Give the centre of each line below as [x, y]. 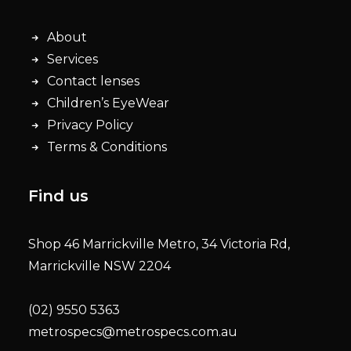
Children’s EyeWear [108, 103]
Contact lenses [93, 81]
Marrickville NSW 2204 [100, 266]
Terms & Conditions [107, 147]
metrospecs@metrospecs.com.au [133, 332]
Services [72, 59]
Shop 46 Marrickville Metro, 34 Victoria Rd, [159, 244]
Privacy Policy [90, 125]
